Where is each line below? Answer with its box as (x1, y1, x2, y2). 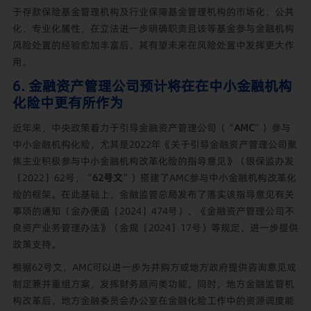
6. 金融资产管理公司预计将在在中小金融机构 (12, 76, 292, 96)
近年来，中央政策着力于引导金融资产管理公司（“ (12, 120, 234, 135)
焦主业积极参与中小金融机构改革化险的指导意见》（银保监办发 (12, 153, 294, 168)
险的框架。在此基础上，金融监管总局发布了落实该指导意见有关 (12, 187, 294, 201)
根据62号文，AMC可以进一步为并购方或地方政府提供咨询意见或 (12, 260, 296, 274)
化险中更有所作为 (12, 93, 124, 113)
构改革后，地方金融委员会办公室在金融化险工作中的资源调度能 (12, 293, 294, 308)
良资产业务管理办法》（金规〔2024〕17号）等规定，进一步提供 (12, 220, 299, 235)
